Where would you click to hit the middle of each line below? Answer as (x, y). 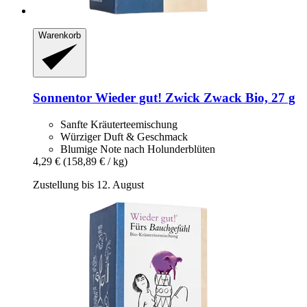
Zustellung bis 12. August (88, 184)
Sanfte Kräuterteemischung (119, 124)
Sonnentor (62, 97)
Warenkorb (60, 35)
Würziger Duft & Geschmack (124, 136)
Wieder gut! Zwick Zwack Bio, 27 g (194, 97)
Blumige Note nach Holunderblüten (138, 149)
